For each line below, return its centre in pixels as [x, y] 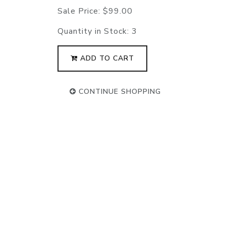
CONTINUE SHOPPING [119, 92]
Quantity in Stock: [95, 32]
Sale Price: [80, 11]
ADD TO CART [106, 59]
